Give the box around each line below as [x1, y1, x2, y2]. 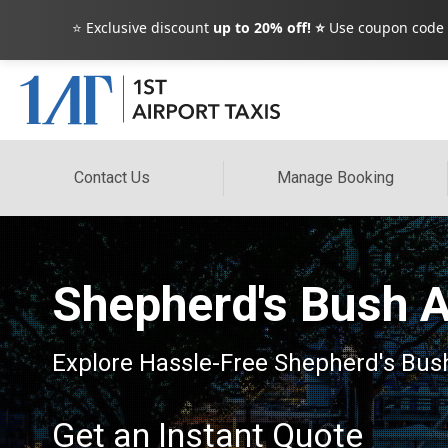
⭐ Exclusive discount [72, 18, 213, 37]
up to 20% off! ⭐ [213, 18, 325, 37]
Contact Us [73, 168, 150, 187]
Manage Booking [277, 168, 395, 187]
